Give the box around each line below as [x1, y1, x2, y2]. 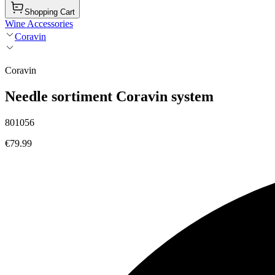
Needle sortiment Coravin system [5, 88, 214, 104]
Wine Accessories [5, 18, 73, 29]
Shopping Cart [25, 7, 75, 17]
